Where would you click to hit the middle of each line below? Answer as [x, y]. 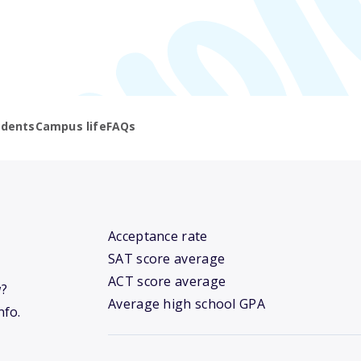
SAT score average [167, 259]
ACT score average [167, 282]
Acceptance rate [158, 237]
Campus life [71, 127]
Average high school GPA [187, 304]
